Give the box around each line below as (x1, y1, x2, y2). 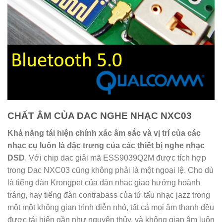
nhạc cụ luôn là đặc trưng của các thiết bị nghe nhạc (7, 141, 205, 150)
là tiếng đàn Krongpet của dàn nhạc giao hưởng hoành (7, 178, 200, 187)
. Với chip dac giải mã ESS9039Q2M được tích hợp (25, 154, 206, 163)
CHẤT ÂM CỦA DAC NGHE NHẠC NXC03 (7, 111, 192, 121)
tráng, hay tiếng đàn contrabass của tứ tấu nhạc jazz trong (7, 191, 210, 200)
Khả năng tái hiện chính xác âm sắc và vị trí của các (7, 129, 201, 138)
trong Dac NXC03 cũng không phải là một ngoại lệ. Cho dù (7, 166, 214, 175)
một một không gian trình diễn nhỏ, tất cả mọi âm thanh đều (7, 203, 214, 212)
